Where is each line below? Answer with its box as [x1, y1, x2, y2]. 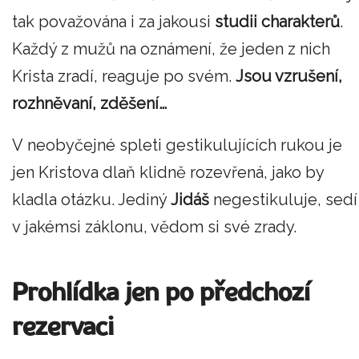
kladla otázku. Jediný [12, 189, 171, 209]
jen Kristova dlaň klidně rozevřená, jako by [12, 162, 324, 182]
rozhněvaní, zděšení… [12, 94, 167, 114]
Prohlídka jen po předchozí [12, 280, 310, 306]
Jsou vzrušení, [236, 67, 342, 87]
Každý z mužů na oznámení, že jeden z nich [12, 39, 330, 59]
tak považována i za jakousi [12, 12, 215, 32]
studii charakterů [215, 12, 340, 32]
